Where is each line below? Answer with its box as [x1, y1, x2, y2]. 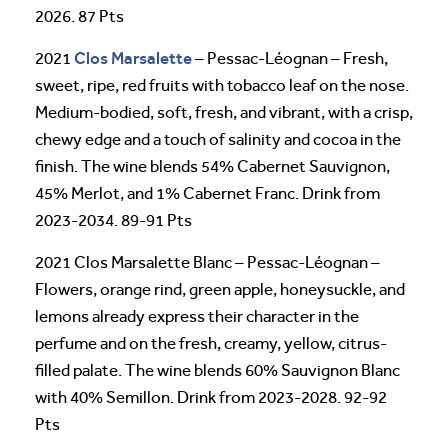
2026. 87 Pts [35, 7, 124, 27]
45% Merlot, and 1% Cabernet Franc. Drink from [35, 184, 380, 204]
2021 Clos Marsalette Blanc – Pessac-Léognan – [35, 253, 380, 273]
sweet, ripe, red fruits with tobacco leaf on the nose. [35, 76, 409, 96]
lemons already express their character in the [35, 307, 359, 327]
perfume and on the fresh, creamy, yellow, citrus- [35, 334, 387, 354]
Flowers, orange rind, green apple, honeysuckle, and [35, 280, 405, 300]
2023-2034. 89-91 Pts [35, 211, 192, 231]
